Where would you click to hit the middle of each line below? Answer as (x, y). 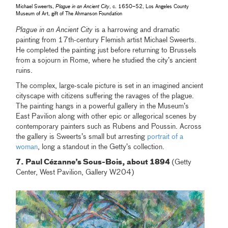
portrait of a (165, 137)
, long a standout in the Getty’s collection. (101, 147)
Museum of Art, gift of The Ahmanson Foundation (69, 13)
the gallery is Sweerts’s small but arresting (82, 137)
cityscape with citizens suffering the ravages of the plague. (105, 96)
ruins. (24, 70)
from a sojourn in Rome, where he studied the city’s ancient (106, 60)
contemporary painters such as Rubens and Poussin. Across (109, 126)
